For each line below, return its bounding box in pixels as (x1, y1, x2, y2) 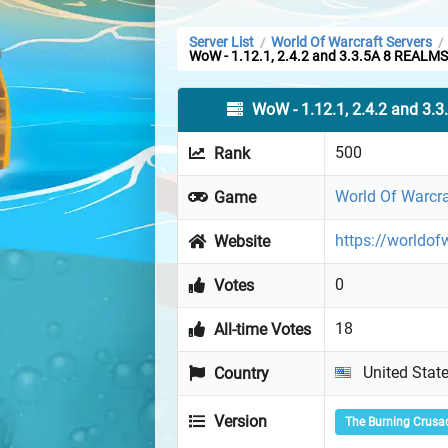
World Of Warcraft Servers (270, 34, 432, 51)
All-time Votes (210, 320, 312, 340)
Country (210, 364, 270, 384)
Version (210, 412, 268, 432)
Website (210, 232, 271, 252)
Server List (188, 34, 254, 51)
